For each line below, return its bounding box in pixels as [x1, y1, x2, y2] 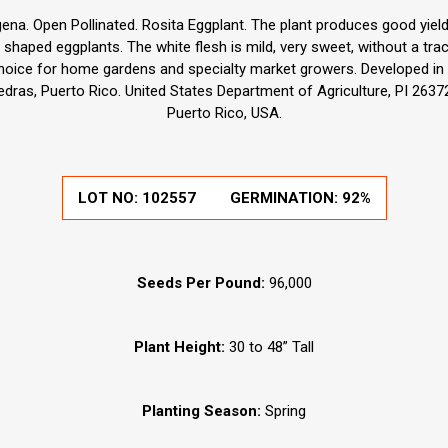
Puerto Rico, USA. [166, 104, 282, 123]
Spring [261, 402, 306, 421]
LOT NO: [77, 189, 142, 208]
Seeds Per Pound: [136, 274, 265, 293]
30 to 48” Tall [225, 338, 314, 357]
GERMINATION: [229, 189, 342, 208]
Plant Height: [134, 338, 225, 357]
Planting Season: [142, 402, 261, 421]
